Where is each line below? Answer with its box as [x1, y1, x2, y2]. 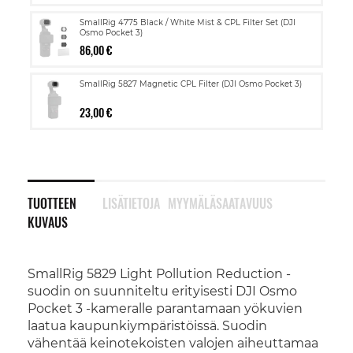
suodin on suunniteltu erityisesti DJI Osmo [28, 283, 297, 299]
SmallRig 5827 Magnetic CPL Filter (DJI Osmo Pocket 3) [80, 79, 302, 89]
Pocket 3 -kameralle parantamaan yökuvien [28, 300, 303, 316]
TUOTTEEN [28, 193, 76, 213]
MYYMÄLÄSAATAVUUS [167, 193, 273, 213]
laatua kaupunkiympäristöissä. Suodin [28, 318, 267, 333]
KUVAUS [28, 212, 68, 232]
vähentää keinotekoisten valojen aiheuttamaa [28, 335, 318, 351]
